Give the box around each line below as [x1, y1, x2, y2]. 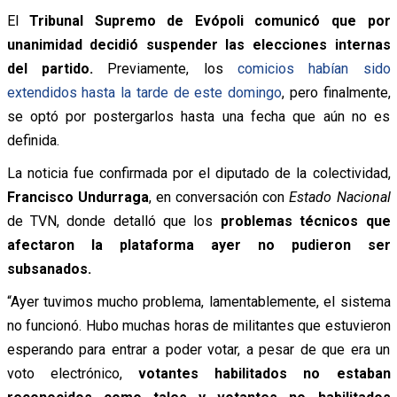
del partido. [6, 59, 93, 77]
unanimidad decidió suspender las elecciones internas [6, 35, 391, 53]
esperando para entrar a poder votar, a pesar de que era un [6, 340, 391, 358]
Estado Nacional [289, 188, 391, 206]
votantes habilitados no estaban [121, 364, 391, 382]
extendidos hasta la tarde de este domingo [6, 83, 282, 101]
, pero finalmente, [282, 83, 391, 101]
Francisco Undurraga [6, 188, 149, 206]
